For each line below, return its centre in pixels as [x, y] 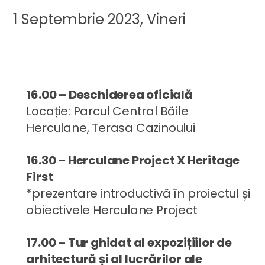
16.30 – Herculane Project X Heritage [133, 160]
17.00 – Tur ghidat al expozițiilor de [129, 242]
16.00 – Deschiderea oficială [109, 94]
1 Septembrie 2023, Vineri [100, 19]
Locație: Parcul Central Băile [107, 111]
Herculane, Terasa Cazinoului [111, 127]
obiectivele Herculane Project [112, 210]
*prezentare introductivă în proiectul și [138, 193]
